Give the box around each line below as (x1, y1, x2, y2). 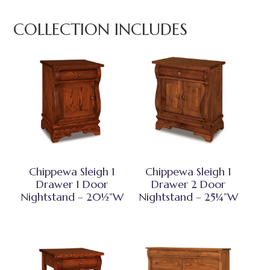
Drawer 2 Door (151, 177, 226, 191)
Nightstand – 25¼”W (139, 189, 239, 204)
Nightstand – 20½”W (20, 189, 124, 204)
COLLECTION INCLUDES (13, 19, 188, 40)
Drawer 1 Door (36, 177, 108, 191)
